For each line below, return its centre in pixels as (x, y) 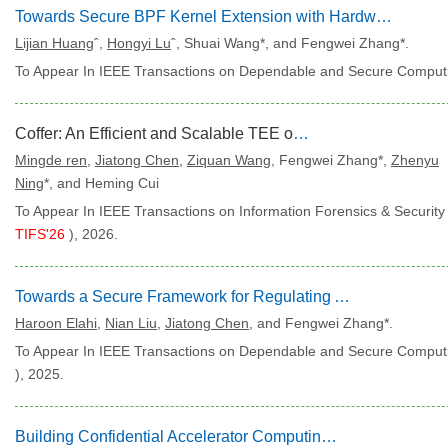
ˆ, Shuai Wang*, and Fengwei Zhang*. (290, 43)
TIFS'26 (42, 234)
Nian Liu (131, 323)
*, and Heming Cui (101, 183)
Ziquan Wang (229, 160)
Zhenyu (415, 160)
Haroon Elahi (56, 323)
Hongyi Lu (139, 43)
